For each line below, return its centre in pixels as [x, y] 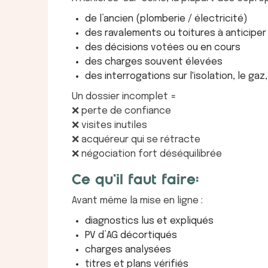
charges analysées [128, 249]
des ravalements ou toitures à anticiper [176, 33]
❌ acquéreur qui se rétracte [136, 139]
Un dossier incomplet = [124, 96]
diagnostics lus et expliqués [149, 221]
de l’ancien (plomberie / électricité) [166, 19]
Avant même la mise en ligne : [137, 200]
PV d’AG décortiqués [131, 235]
